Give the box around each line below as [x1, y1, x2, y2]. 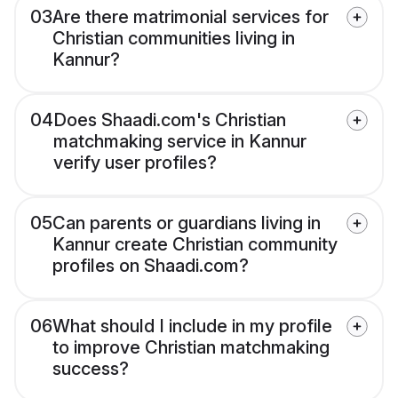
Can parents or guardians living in [52, 212, 321, 235]
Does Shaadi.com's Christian [53, 109, 286, 131]
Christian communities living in [52, 28, 295, 50]
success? [52, 358, 129, 380]
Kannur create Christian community [52, 234, 338, 256]
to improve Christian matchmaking [52, 337, 330, 359]
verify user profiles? [53, 152, 217, 174]
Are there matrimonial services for [52, 6, 329, 28]
